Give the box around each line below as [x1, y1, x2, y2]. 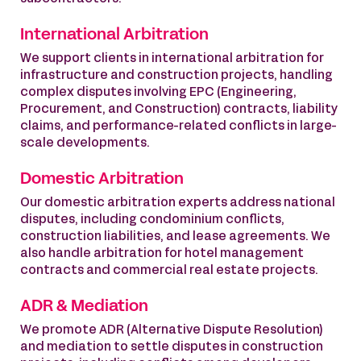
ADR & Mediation [20, 300, 148, 314]
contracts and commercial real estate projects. [20, 265, 318, 276]
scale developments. [20, 138, 150, 149]
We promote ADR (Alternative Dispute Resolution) [20, 325, 323, 336]
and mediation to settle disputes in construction [20, 342, 323, 353]
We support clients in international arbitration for [20, 53, 324, 64]
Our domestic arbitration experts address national [20, 197, 335, 209]
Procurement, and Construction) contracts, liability [20, 104, 338, 115]
